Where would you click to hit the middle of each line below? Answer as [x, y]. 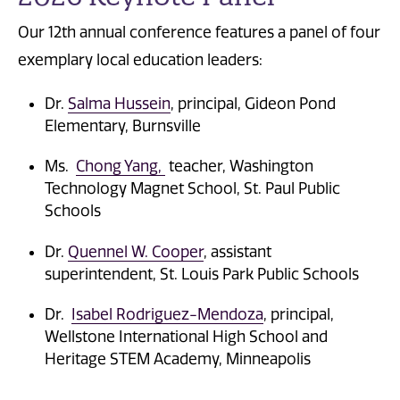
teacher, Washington [239, 167]
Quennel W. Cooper [136, 251]
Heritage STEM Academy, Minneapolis [178, 359]
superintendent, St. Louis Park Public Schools [202, 274]
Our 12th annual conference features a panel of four [199, 32]
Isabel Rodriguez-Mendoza [167, 315]
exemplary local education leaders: [140, 59]
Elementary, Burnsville [123, 125]
